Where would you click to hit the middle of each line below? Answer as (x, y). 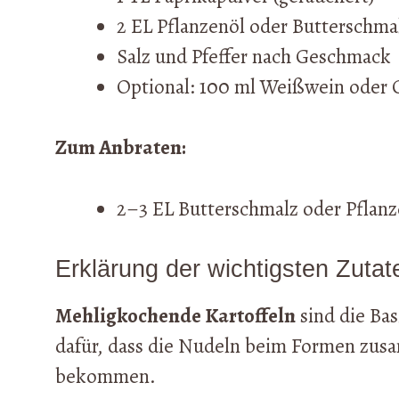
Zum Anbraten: (121, 148)
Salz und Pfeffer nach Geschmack (254, 56)
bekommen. (106, 377)
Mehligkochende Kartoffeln (175, 316)
